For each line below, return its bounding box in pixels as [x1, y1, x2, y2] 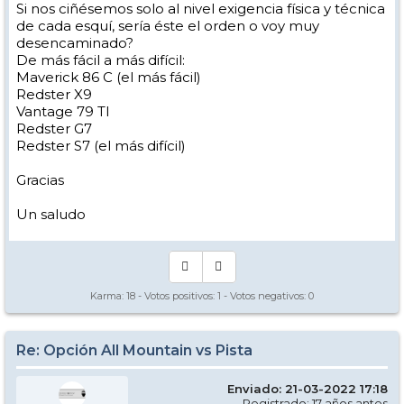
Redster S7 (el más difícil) [16, 137, 186, 154]
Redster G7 [16, 120, 92, 137]
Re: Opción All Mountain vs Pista [16, 342, 252, 359]
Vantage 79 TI [16, 103, 110, 120]
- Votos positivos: [135, 289, 217, 302]
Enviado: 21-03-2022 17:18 [227, 381, 388, 396]
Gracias [16, 171, 64, 188]
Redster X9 [16, 86, 92, 103]
